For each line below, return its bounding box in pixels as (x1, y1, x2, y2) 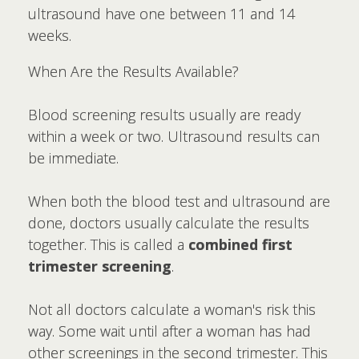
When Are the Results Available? (28, 62, 239, 81)
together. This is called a (28, 235, 188, 254)
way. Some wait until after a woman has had (28, 321, 311, 341)
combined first (188, 235, 292, 254)
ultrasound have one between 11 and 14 (28, 4, 295, 23)
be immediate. (28, 148, 119, 167)
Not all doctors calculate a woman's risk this (28, 300, 316, 319)
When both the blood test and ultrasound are (28, 192, 330, 211)
